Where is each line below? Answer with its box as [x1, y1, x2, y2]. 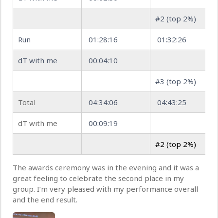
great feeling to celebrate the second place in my [13, 173, 184, 183]
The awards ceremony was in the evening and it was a [13, 163, 199, 173]
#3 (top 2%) [155, 76, 196, 87]
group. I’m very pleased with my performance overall [13, 184, 198, 194]
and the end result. [13, 195, 77, 205]
